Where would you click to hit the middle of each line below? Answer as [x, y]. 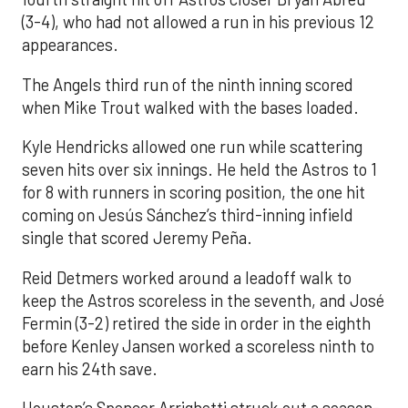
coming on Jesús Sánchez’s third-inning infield [188, 215]
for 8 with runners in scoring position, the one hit [194, 193]
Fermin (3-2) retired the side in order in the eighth [196, 323]
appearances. [70, 45]
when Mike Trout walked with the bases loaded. [190, 107]
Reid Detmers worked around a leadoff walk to [187, 277]
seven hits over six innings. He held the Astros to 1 [199, 170]
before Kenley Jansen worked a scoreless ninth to [198, 346]
